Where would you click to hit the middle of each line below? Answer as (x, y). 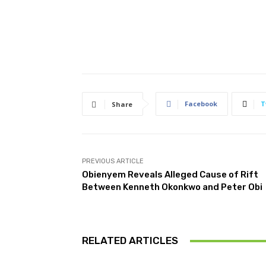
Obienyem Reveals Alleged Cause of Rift (170, 175)
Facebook (201, 104)
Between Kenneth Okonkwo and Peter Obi (172, 187)
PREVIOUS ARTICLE (113, 161)
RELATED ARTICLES (130, 241)
